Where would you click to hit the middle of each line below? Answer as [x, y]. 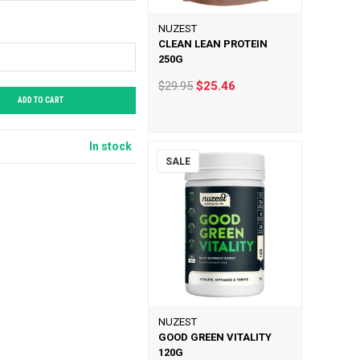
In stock [111, 146]
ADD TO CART [41, 100]
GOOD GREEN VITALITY [215, 337]
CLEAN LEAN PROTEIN [213, 44]
